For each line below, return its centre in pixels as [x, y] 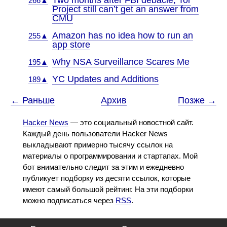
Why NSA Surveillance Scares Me [121, 62]
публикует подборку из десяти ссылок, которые [106, 178]
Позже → [197, 100]
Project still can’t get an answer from [125, 9]
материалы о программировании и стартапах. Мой [110, 156]
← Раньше [33, 100]
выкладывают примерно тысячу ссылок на [98, 145]
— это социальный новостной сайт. [131, 122]
